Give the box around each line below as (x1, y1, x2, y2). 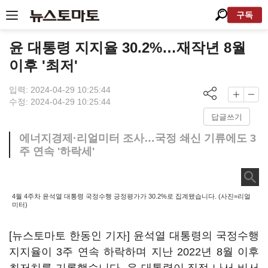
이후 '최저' (9, 57, 78, 74)
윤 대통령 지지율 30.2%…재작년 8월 (9, 39, 246, 56)
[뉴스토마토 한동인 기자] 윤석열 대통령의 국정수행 (9, 230, 259, 242)
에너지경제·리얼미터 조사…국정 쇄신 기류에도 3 (19, 132, 256, 144)
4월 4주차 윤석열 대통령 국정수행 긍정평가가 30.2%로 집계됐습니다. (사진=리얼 (12, 193, 251, 200)
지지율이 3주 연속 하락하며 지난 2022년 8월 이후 (9, 246, 259, 258)
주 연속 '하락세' (19, 145, 95, 157)
